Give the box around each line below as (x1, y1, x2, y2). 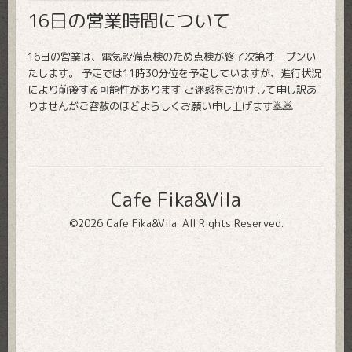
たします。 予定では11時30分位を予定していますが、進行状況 (27, 65, 321, 80)
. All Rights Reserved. (176, 215, 284, 230)
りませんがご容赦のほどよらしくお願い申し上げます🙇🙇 (27, 98, 293, 113)
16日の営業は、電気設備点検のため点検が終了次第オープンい (27, 49, 316, 64)
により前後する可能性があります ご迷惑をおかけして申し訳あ (27, 82, 317, 97)
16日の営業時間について (27, 7, 230, 33)
